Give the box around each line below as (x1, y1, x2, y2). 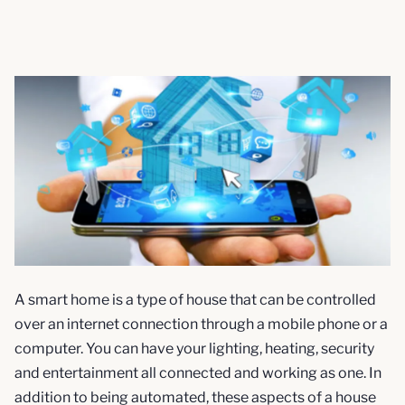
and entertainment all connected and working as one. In (14, 364, 381, 382)
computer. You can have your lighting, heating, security (14, 340, 374, 358)
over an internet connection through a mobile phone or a (14, 316, 388, 334)
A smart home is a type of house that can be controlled (14, 291, 376, 309)
